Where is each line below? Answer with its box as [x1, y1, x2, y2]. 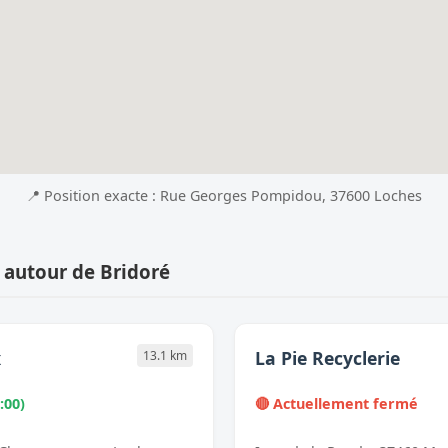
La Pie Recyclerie [255, 346, 400, 371]
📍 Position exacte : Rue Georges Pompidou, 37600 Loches [26, 186, 422, 206]
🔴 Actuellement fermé [255, 394, 418, 414]
